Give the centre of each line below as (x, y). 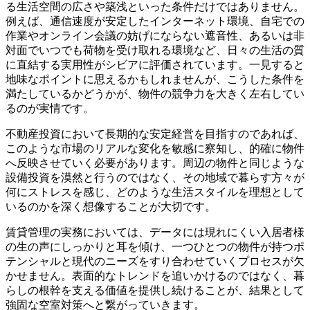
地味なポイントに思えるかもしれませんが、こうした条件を (155, 80)
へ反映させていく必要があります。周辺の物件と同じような (155, 163)
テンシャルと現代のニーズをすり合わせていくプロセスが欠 (155, 262)
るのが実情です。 (50, 109)
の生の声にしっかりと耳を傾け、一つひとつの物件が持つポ (155, 247)
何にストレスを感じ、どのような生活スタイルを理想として (155, 192)
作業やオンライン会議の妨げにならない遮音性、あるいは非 (155, 36)
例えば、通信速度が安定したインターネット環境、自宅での (155, 21)
